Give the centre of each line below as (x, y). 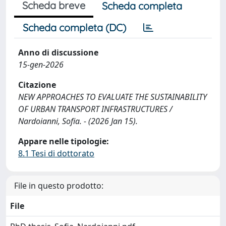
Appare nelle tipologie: (64, 141)
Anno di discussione (58, 52)
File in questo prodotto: (59, 186)
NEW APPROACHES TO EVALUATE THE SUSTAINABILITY (112, 97)
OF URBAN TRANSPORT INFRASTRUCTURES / (95, 109)
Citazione (37, 85)
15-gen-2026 (41, 65)
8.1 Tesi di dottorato (56, 153)
